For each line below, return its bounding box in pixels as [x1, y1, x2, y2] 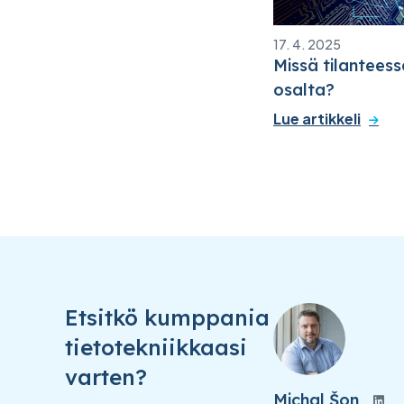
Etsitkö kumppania [65, 304, 270, 332]
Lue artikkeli [273, 109, 361, 129]
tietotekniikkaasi [65, 334, 247, 362]
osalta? [273, 79, 335, 101]
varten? [65, 363, 147, 391]
